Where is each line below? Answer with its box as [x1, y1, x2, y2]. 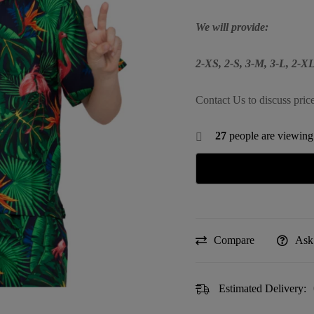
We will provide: [196, 20, 268, 33]
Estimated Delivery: [219, 282, 306, 294]
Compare [214, 233, 254, 246]
